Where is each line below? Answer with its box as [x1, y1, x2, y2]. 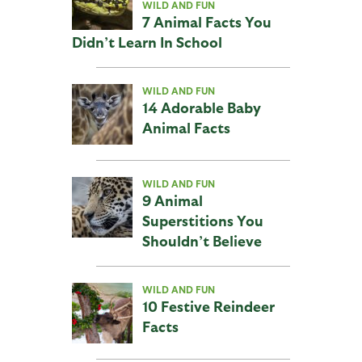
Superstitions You [141, 212, 263, 229]
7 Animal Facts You [141, 13, 271, 31]
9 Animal [141, 192, 203, 209]
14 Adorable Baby [141, 99, 261, 116]
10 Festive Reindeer [141, 297, 275, 315]
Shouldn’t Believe [141, 232, 262, 250]
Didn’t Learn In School [71, 33, 222, 51]
